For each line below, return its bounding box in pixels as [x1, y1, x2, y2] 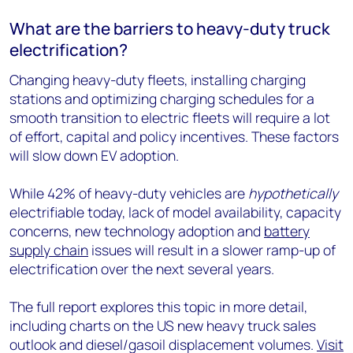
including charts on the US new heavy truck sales [9, 315, 316, 335]
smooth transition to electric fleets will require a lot [9, 107, 330, 127]
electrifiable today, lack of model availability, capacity [9, 202, 341, 221]
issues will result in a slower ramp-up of [88, 240, 336, 259]
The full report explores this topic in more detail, [9, 296, 307, 316]
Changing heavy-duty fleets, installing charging [9, 69, 306, 89]
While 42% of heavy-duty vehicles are [9, 183, 248, 203]
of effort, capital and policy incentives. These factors [9, 126, 339, 146]
